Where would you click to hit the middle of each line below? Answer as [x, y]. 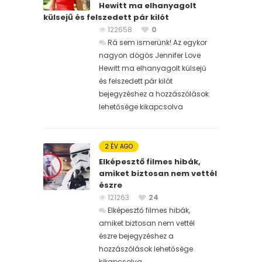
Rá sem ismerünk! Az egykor [157, 42]
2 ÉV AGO [119, 146]
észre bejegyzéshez [133, 236]
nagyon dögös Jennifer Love [150, 55]
